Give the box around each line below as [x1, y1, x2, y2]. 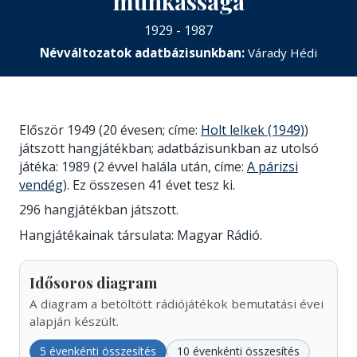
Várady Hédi [248, 44, 317, 61]
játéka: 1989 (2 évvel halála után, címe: [19, 157, 247, 175]
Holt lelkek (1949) [201, 120, 304, 139]
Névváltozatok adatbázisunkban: [40, 44, 245, 61]
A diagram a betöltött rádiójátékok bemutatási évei [29, 295, 324, 312]
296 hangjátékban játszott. [19, 201, 178, 219]
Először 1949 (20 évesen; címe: [19, 120, 201, 139]
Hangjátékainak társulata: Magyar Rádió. [19, 226, 262, 245]
